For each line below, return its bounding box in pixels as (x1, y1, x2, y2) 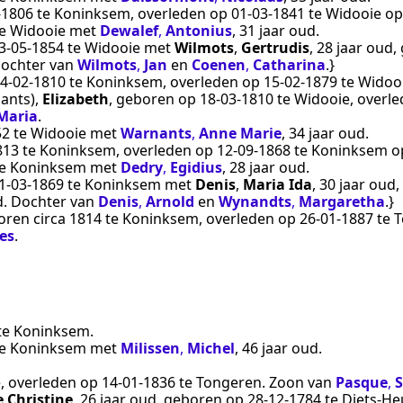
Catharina (253, 55, 326, 76)
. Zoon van (262, 372, 336, 392)
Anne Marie (199, 123, 282, 144)
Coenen (192, 55, 246, 76)
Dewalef (100, 21, 158, 41)
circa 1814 (33, 209, 102, 229)
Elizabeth (42, 89, 109, 110)
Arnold (146, 192, 194, 212)
